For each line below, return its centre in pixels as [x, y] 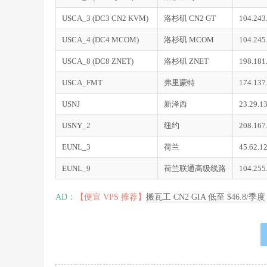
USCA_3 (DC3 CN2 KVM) [105, 18]
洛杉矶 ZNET [186, 61]
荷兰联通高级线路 [195, 169]
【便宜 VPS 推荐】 [111, 197]
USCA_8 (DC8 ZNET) [98, 61]
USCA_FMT [82, 83]
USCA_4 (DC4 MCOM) [101, 40]
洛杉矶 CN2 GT [190, 18]
